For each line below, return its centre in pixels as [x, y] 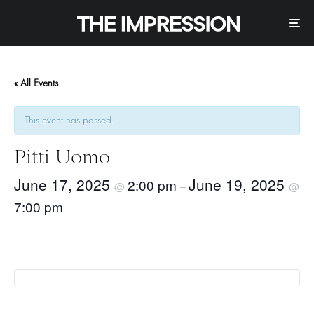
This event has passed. [69, 121]
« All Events [36, 83]
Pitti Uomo [62, 157]
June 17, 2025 [64, 185]
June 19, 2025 [239, 185]
